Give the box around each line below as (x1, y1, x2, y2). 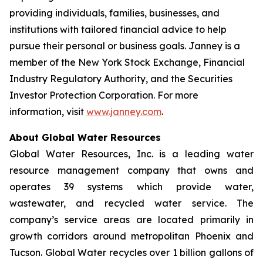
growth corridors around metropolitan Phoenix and (9, 230, 254, 242)
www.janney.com (86, 106, 161, 118)
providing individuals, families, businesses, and (9, 7, 220, 19)
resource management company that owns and (9, 164, 254, 177)
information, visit (9, 106, 86, 118)
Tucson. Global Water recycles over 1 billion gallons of (9, 247, 254, 259)
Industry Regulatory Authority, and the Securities (9, 73, 232, 85)
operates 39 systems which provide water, (9, 181, 254, 193)
